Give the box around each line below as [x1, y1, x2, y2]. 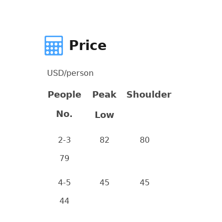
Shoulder [126, 89, 171, 100]
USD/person [47, 68, 94, 78]
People [47, 89, 81, 100]
